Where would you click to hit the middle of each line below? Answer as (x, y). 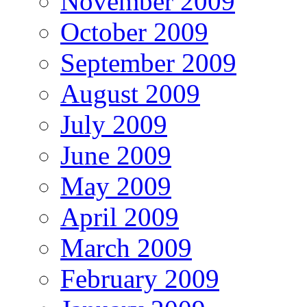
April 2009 (120, 217)
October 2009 (134, 32)
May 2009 (116, 186)
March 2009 (126, 247)
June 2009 (116, 155)
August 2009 (130, 93)
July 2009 (114, 124)
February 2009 (140, 278)
